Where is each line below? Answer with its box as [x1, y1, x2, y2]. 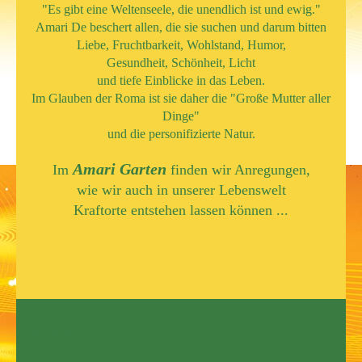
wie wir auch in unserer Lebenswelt [76, 181, 286, 198]
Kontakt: [28, 326, 78, 341]
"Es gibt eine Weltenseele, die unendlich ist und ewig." [41, 2, 321, 16]
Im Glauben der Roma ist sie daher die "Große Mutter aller [32, 90, 330, 105]
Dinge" [162, 108, 200, 123]
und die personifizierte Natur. [107, 126, 255, 141]
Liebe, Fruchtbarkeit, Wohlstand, [76, 37, 247, 52]
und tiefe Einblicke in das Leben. [97, 73, 265, 87]
